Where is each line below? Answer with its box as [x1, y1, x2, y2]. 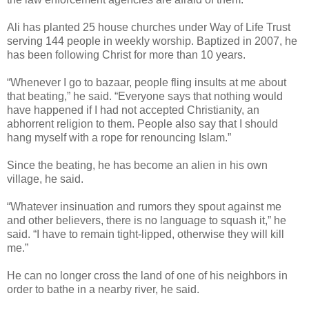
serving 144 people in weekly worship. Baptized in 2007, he [7, 35, 297, 48]
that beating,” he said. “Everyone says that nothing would [7, 90, 283, 103]
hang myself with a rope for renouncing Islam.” [7, 132, 231, 144]
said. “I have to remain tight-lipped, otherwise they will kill [7, 228, 284, 241]
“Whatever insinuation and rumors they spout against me [7, 201, 281, 213]
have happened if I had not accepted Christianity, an [7, 104, 259, 117]
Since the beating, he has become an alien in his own [7, 159, 268, 172]
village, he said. [7, 173, 83, 186]
